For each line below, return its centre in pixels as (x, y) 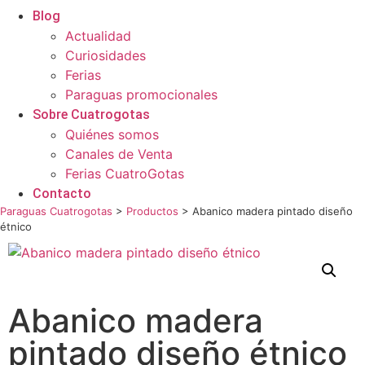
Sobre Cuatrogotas (91, 114)
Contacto (62, 193)
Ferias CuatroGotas (125, 174)
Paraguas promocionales (141, 95)
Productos (152, 211)
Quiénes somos (112, 134)
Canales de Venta (119, 154)
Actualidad (98, 36)
